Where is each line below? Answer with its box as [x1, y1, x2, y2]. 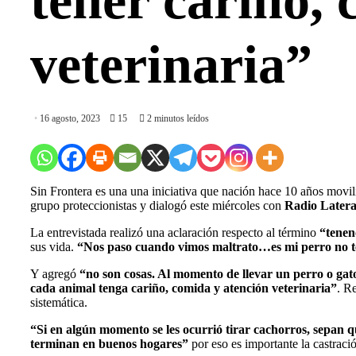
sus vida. [30, 240, 77, 254]
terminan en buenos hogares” [30, 337, 188, 351]
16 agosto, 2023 [40, 113, 100, 125]
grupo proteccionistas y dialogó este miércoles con [30, 199, 284, 213]
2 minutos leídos [145, 113, 209, 125]
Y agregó [30, 267, 79, 281]
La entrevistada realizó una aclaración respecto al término [30, 226, 319, 240]
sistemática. [30, 296, 87, 310]
